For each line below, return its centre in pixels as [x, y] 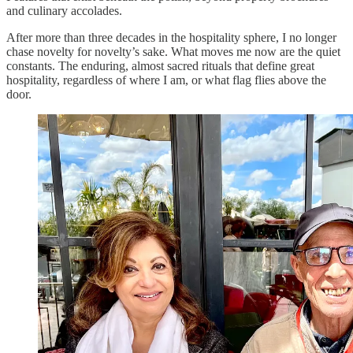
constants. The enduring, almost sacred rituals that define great [160, 65]
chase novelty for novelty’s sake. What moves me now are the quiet [173, 51]
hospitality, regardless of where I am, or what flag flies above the [166, 80]
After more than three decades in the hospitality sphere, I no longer [171, 37]
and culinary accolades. [64, 10]
